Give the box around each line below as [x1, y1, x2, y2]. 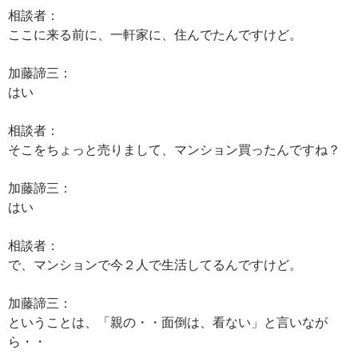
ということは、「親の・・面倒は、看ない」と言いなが [8, 314, 328, 329]
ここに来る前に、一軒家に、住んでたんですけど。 [8, 26, 302, 42]
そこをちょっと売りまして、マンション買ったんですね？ [8, 141, 340, 157]
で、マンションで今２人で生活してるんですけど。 [8, 257, 302, 272]
